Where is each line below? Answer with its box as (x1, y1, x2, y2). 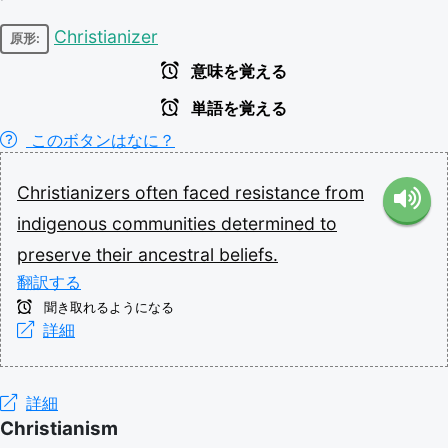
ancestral (138, 243, 219, 265)
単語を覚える (187, 99, 287, 117)
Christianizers (17, 181, 135, 203)
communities (112, 212, 221, 234)
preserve (17, 243, 96, 265)
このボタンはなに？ (26, 129, 175, 150)
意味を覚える (187, 62, 287, 80)
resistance (235, 181, 325, 203)
